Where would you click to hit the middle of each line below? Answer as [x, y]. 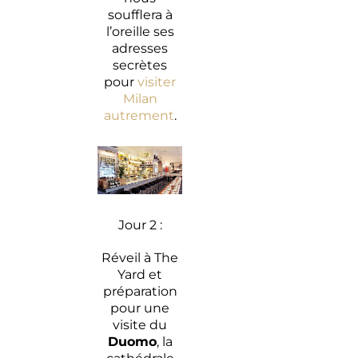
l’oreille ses [140, 32]
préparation [140, 291]
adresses [140, 49]
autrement [139, 116]
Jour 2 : [140, 225]
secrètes [140, 66]
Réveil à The [140, 257]
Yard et [140, 274]
